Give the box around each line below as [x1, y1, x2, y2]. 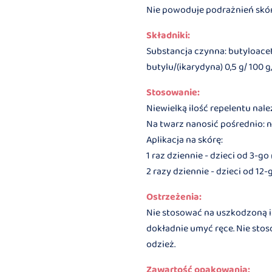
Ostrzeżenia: [146, 189, 202, 205]
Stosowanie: [146, 84, 200, 100]
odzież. [146, 236, 176, 252]
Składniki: [146, 27, 191, 43]
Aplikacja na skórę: [146, 132, 223, 148]
